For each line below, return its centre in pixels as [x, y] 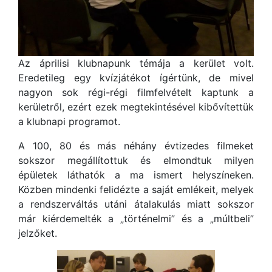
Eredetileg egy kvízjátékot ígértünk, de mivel [136, 78]
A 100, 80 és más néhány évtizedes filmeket [136, 146]
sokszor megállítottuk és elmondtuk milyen [136, 160]
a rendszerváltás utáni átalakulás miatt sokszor [136, 204]
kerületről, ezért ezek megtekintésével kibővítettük [136, 107]
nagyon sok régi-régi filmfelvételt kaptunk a [136, 92]
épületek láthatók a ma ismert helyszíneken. [136, 175]
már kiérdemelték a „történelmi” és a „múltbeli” [136, 219]
